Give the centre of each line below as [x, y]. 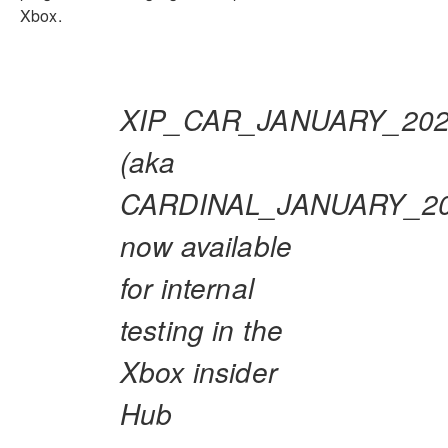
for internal [187, 286]
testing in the [202, 328]
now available [206, 244]
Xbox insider [198, 370]
